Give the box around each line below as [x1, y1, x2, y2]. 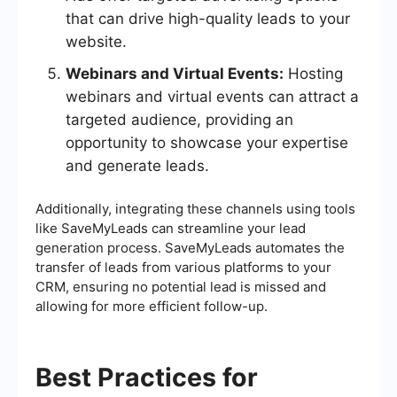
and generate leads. [66, 157, 209, 175]
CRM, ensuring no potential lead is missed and [35, 278, 326, 296]
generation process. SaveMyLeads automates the [35, 239, 345, 257]
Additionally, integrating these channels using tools [35, 200, 355, 218]
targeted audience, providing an [66, 111, 293, 129]
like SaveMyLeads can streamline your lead [35, 220, 306, 237]
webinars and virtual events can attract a [66, 88, 359, 106]
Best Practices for [35, 362, 258, 393]
